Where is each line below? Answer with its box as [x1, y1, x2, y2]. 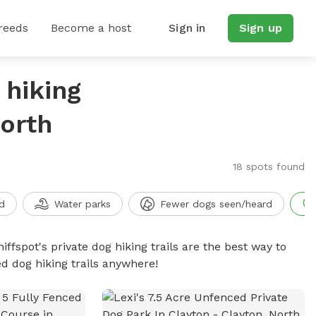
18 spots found [232, 161, 305, 172]
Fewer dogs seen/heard [159, 198, 272, 209]
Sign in [169, 21, 206, 35]
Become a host [51, 21, 131, 35]
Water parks [54, 198, 111, 209]
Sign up [238, 21, 282, 35]
